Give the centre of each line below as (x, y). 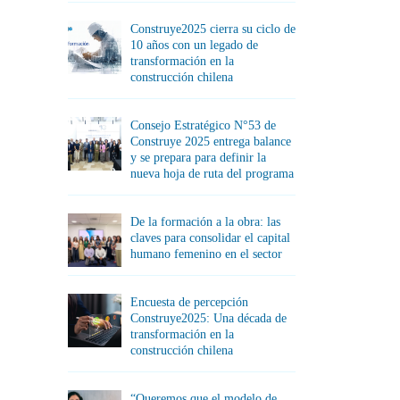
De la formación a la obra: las (205, 222)
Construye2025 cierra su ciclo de (213, 29)
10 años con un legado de (194, 45)
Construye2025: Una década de (208, 318)
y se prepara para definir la (198, 158)
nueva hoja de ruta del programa (212, 174)
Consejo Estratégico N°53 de (203, 125)
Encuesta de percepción (189, 302)
